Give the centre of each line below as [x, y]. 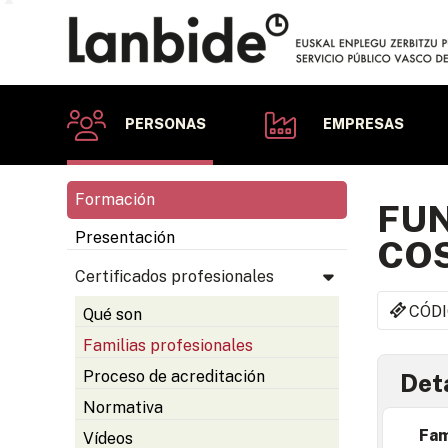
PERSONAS [166, 124]
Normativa [123, 407]
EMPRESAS [364, 124]
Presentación [125, 237]
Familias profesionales [168, 345]
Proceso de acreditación [174, 376]
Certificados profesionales [174, 276]
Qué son [112, 314]
